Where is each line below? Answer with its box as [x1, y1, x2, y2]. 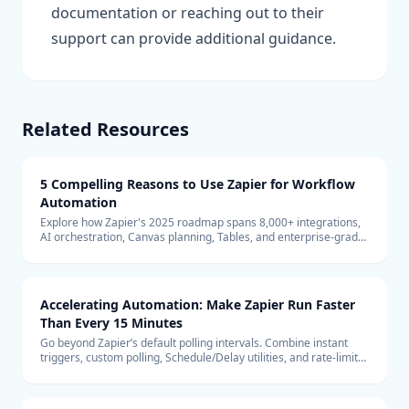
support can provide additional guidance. [51, 28, 336, 48]
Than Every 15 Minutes [40, 314, 183, 331]
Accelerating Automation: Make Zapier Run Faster [40, 296, 355, 313]
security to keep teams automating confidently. [40, 244, 278, 259]
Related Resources [22, 117, 189, 142]
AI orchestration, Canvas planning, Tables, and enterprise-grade [40, 229, 364, 245]
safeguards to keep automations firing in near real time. [40, 364, 323, 380]
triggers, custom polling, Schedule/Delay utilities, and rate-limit [40, 350, 358, 365]
